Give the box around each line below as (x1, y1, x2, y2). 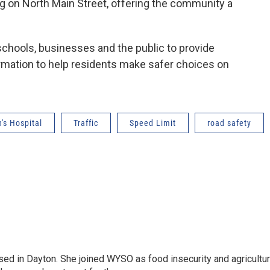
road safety (207, 118, 251, 128)
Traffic (74, 118, 98, 128)
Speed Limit (130, 118, 176, 128)
